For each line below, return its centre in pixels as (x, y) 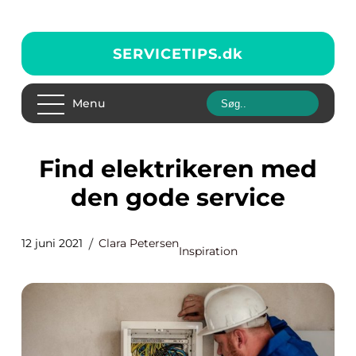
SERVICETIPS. (168, 54)
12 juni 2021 (52, 243)
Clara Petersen (139, 243)
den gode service (178, 197)
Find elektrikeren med (46, 169)
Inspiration (208, 251)
